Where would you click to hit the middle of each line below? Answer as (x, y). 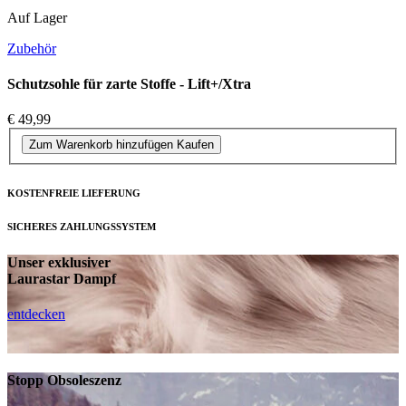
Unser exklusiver (59, 262)
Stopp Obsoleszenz (64, 381)
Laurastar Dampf (62, 278)
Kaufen (195, 145)
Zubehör (32, 48)
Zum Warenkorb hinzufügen (101, 145)
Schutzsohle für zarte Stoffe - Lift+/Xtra (129, 84)
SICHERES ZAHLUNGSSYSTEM (82, 226)
